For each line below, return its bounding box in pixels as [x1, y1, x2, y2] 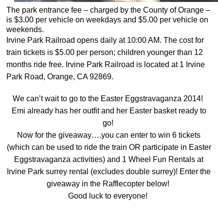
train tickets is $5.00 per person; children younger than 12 [6, 48, 203, 56]
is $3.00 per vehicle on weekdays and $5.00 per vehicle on [6, 15, 209, 24]
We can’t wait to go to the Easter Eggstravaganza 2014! [13, 94, 205, 103]
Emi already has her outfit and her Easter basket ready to [11, 106, 206, 115]
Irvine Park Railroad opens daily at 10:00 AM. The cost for [6, 36, 204, 44]
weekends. [6, 25, 44, 34]
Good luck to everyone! [68, 191, 150, 200]
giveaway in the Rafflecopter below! [46, 179, 171, 188]
